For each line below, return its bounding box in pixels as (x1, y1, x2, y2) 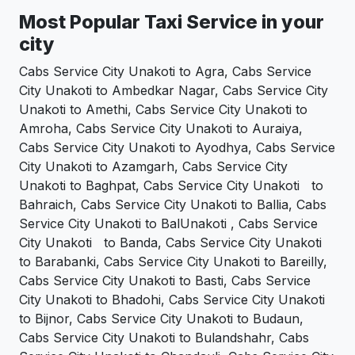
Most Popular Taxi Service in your (19, 10, 324, 33)
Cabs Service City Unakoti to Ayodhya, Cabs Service (19, 139, 335, 155)
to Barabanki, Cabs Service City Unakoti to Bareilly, (19, 253, 327, 269)
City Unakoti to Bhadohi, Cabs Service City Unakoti (19, 291, 325, 307)
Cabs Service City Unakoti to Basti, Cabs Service (19, 272, 311, 288)
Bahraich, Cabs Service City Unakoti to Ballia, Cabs (19, 196, 326, 212)
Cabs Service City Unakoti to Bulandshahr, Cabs (19, 329, 309, 345)
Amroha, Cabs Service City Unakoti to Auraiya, (19, 120, 303, 136)
